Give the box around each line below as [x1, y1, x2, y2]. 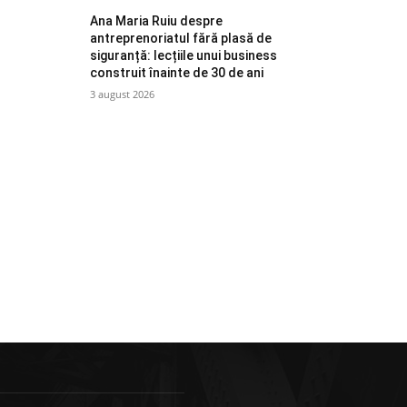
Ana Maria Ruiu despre [90, 14, 223, 28]
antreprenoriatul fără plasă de [90, 31, 273, 45]
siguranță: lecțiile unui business [90, 48, 278, 63]
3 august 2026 [90, 87, 155, 101]
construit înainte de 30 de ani [90, 65, 264, 80]
